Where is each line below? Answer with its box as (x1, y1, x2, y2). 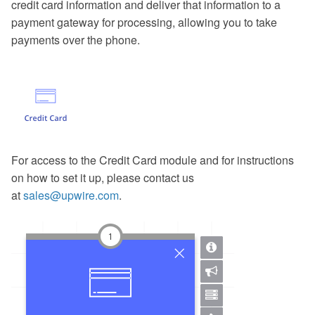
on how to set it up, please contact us (11, 169, 194, 186)
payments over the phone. (11, 32, 140, 48)
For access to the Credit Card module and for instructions (11, 152, 294, 168)
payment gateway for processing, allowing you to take (11, 14, 277, 30)
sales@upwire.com (23, 187, 119, 203)
